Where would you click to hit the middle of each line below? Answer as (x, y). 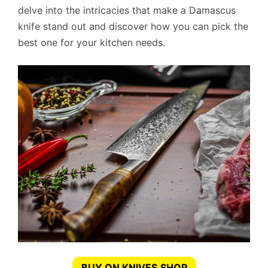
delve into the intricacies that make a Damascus (127, 10)
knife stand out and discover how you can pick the (133, 27)
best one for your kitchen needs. (92, 43)
